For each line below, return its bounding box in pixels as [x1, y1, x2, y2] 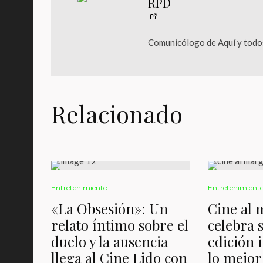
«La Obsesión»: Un [51, 199, 168, 218]
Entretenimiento [51, 183, 107, 192]
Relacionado [51, 98, 183, 129]
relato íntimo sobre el [51, 215, 188, 234]
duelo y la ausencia [51, 232, 168, 251]
